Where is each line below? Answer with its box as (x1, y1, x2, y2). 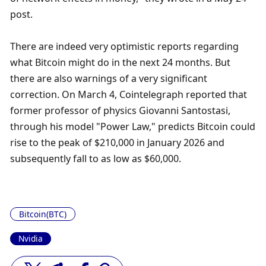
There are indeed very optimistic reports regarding (10, 40, 239, 53)
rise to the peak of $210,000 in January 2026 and (10, 136, 225, 150)
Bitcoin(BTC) (19, 208, 66, 220)
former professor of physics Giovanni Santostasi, (10, 104, 231, 118)
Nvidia (18, 232, 43, 244)
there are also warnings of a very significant (10, 72, 208, 85)
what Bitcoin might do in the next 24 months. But (10, 56, 231, 69)
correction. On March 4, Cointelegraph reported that (10, 88, 248, 102)
